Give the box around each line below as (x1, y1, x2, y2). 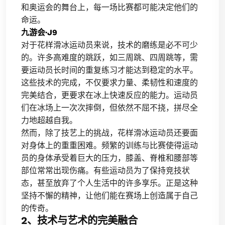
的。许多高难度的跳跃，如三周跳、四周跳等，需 (21, 53, 198, 62)
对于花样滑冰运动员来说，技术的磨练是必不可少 (21, 40, 198, 50)
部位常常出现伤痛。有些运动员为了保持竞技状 (21, 166, 190, 175)
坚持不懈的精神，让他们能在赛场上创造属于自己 (21, 191, 198, 200)
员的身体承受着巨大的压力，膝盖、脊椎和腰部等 (21, 153, 198, 163)
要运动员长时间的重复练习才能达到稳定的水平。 (21, 65, 198, 75)
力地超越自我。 (21, 116, 77, 125)
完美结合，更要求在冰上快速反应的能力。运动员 (21, 90, 198, 100)
